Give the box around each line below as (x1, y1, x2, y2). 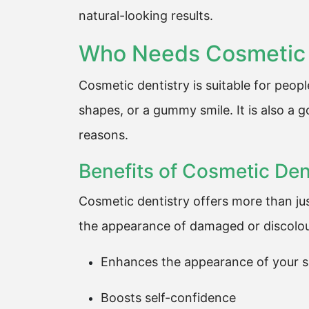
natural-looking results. (79, 8, 213, 23)
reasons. (79, 128, 128, 142)
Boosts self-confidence (101, 290, 236, 305)
